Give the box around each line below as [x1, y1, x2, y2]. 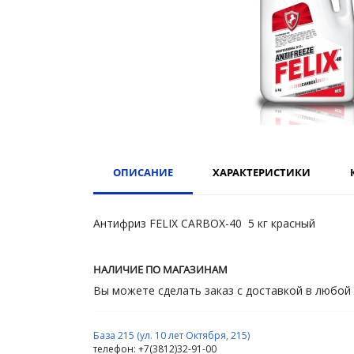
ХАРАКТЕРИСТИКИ [213, 164, 311, 179]
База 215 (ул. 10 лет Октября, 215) [93, 328, 250, 342]
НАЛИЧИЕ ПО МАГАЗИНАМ [93, 262, 228, 277]
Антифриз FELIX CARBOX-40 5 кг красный [93, 215, 315, 231]
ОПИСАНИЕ [113, 164, 173, 179]
